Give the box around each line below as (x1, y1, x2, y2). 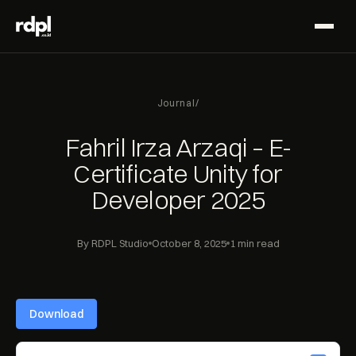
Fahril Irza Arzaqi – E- (64, 132, 292, 163)
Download (29, 307, 83, 321)
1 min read (229, 237, 280, 250)
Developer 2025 (91, 184, 265, 215)
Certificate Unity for (73, 158, 283, 189)
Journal (157, 97, 195, 109)
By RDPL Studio (76, 237, 149, 250)
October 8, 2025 (151, 237, 226, 250)
